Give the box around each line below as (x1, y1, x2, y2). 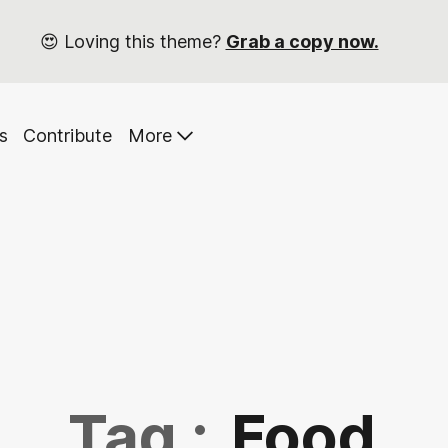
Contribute (23, 125, 113, 147)
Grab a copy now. (225, 31, 379, 52)
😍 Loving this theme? (39, 31, 226, 52)
